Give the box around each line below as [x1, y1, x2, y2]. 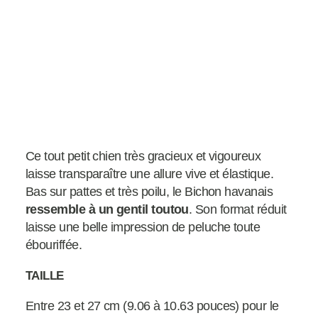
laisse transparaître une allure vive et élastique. [26, 167, 273, 182]
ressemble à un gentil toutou [26, 202, 189, 217]
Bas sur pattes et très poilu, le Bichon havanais [26, 185, 273, 199]
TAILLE [26, 269, 64, 283]
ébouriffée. [26, 238, 82, 253]
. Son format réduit [188, 202, 287, 217]
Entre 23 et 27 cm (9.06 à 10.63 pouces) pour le [26, 299, 279, 314]
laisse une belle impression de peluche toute [26, 220, 261, 235]
